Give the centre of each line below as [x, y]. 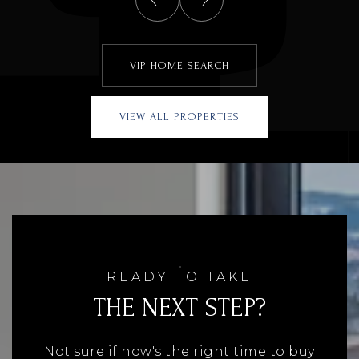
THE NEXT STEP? [179, 309]
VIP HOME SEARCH [179, 65]
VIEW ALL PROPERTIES [179, 117]
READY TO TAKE [179, 277]
